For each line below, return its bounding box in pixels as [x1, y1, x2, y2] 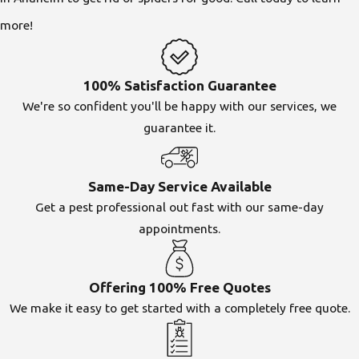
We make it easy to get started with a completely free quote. [9, 300, 350, 315]
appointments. [139, 221, 220, 236]
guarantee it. [143, 120, 216, 135]
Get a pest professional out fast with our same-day [35, 200, 324, 215]
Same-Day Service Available [87, 179, 272, 195]
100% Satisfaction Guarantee [83, 78, 276, 94]
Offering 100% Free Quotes [88, 279, 271, 295]
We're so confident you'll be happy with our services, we [22, 99, 337, 114]
